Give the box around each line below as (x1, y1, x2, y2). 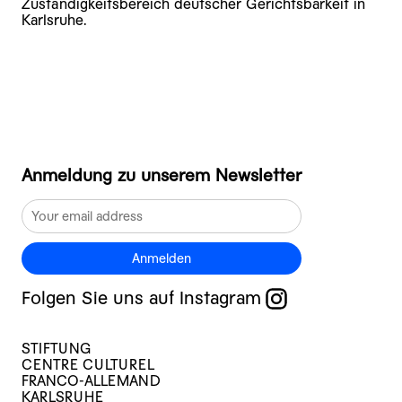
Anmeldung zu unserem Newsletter (22, 165, 301, 185)
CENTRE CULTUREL (22, 355, 154, 373)
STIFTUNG (22, 339, 92, 357)
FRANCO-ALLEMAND (22, 371, 161, 389)
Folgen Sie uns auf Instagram (22, 288, 261, 309)
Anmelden (132, 250, 191, 266)
